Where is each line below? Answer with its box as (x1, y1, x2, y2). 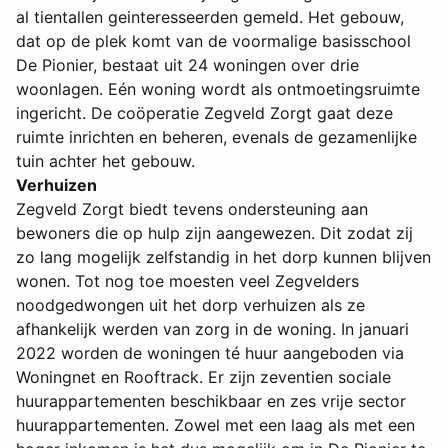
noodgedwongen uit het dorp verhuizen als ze (16, 295, 365, 316)
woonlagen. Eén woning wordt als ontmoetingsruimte (16, 79, 420, 100)
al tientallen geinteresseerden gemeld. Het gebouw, (16, 7, 404, 28)
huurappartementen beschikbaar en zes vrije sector (16, 391, 406, 412)
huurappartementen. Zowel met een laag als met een (16, 415, 415, 436)
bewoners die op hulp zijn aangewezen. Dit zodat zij (16, 223, 413, 244)
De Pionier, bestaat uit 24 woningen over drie (16, 55, 359, 76)
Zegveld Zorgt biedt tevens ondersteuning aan (16, 199, 368, 220)
